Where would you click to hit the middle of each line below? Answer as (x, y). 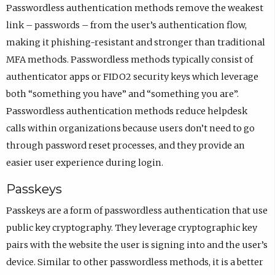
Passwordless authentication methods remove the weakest (134, 8)
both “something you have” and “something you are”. (122, 94)
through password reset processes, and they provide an (125, 146)
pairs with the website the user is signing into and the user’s (137, 245)
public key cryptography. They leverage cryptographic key (131, 227)
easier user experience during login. (84, 163)
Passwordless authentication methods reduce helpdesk (126, 111)
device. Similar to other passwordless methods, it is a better (134, 262)
